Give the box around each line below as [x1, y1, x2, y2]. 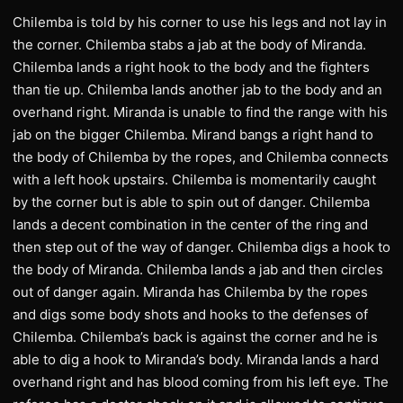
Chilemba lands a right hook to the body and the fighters [13, 58, 370, 76]
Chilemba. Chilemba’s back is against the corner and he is [13, 328, 378, 345]
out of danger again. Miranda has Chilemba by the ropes [13, 283, 368, 300]
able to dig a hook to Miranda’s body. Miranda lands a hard [13, 351, 379, 368]
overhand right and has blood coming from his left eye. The [13, 373, 389, 390]
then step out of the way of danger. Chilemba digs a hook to [13, 238, 390, 255]
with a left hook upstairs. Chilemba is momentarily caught [13, 171, 376, 188]
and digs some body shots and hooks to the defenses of [13, 306, 368, 323]
